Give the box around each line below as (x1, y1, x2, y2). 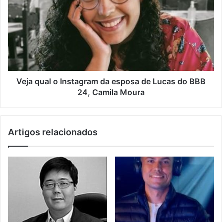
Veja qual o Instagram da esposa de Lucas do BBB (16, 76, 206, 86)
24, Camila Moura (77, 87, 145, 97)
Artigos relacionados (8, 126, 98, 137)
